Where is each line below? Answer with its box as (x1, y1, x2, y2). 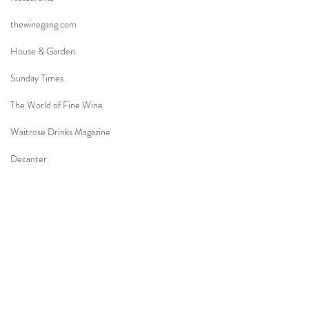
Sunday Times (10, 71, 63, 85)
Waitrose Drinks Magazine (10, 125, 110, 139)
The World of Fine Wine (10, 98, 103, 112)
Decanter (10, 152, 47, 166)
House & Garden (10, 44, 75, 58)
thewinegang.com (10, 17, 77, 31)
